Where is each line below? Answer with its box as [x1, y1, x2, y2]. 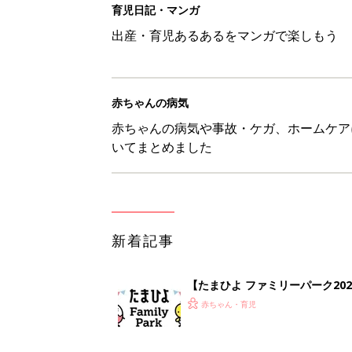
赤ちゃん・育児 [201, 299, 256, 310]
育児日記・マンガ [112, 2, 200, 17]
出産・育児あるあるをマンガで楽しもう [112, 27, 338, 44]
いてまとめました [112, 138, 212, 156]
